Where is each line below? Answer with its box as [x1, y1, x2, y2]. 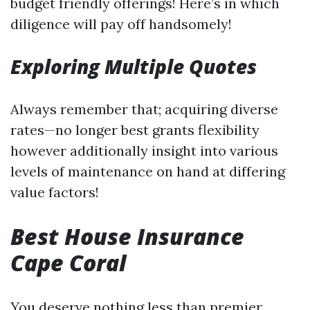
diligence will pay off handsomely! [10, 15, 232, 33]
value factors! [10, 183, 99, 201]
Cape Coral [10, 248, 126, 277]
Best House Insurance [10, 221, 244, 251]
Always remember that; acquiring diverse [10, 100, 278, 118]
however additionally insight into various [10, 142, 278, 159]
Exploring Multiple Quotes [10, 53, 257, 80]
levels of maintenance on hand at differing [10, 163, 285, 180]
